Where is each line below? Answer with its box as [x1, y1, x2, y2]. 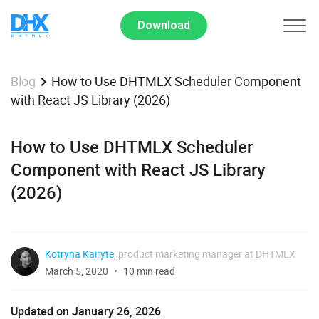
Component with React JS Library [11, 158, 266, 182]
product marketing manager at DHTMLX [118, 247, 296, 261]
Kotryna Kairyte [45, 247, 114, 261]
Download [137, 19, 190, 32]
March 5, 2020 [45, 264, 108, 278]
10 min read [123, 264, 175, 278]
